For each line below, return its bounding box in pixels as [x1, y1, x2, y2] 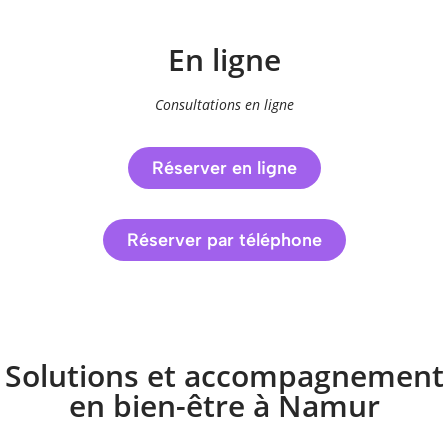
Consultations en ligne [154, 95, 294, 115]
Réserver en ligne [151, 157, 297, 180]
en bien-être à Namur [68, 385, 380, 427]
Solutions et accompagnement [4, 355, 444, 397]
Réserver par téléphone [126, 229, 322, 252]
